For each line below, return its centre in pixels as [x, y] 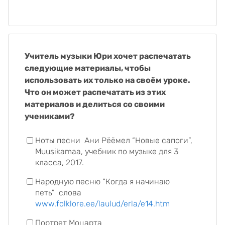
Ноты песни [58, 140]
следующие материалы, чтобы [88, 68]
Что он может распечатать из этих [95, 92]
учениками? [50, 116]
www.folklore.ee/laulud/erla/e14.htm [102, 204]
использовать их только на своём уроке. [107, 80]
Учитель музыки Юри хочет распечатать [108, 56]
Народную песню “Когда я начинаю [102, 182]
